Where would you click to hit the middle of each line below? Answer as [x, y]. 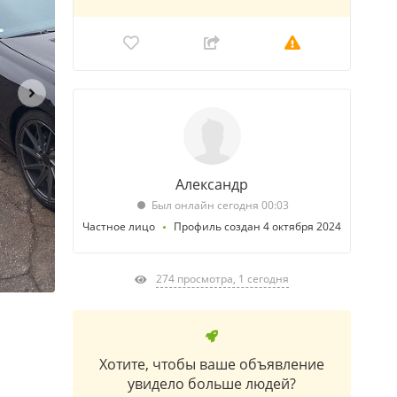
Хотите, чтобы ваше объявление [212, 364]
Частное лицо [119, 226]
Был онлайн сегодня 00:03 [220, 205]
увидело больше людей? [212, 384]
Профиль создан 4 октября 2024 [257, 226]
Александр [212, 184]
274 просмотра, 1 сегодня [222, 279]
